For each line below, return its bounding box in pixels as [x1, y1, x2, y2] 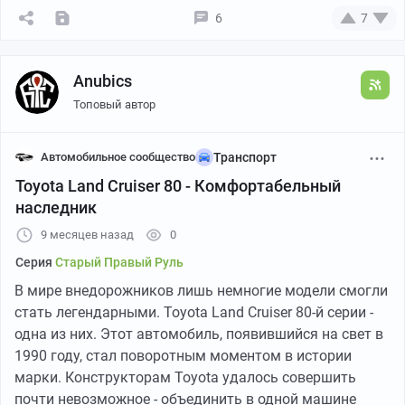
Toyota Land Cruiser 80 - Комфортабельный [15, 175, 341, 195]
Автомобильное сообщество [41, 149, 195, 164]
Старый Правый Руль [55, 254, 184, 269]
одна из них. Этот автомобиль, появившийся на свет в [14, 325, 383, 343]
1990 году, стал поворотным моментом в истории [14, 346, 352, 364]
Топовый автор [73, 97, 155, 111]
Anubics [73, 71, 132, 90]
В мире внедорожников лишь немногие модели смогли [14, 281, 388, 299]
